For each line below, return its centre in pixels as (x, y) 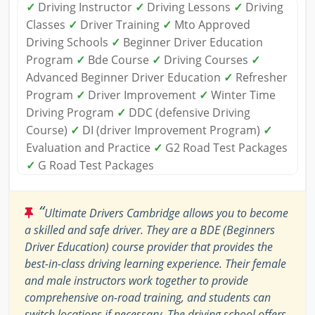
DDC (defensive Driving (188, 112)
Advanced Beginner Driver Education (125, 77)
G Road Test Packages (95, 165)
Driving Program (71, 112)
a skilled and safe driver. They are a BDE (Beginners (150, 230)
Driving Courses (206, 59)
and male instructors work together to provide (136, 280)
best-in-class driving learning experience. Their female (155, 263)
